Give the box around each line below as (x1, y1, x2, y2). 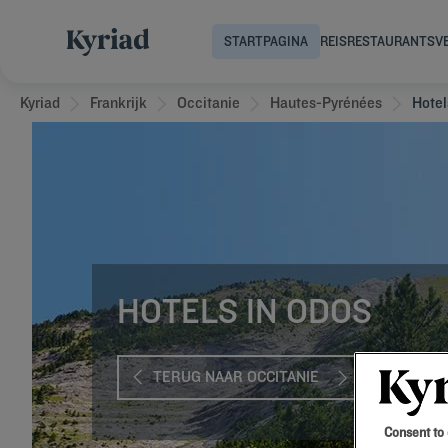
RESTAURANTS (347, 33, 435, 49)
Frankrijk (90, 93, 147, 112)
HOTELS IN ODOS (117, 289, 372, 332)
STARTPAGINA (224, 33, 308, 49)
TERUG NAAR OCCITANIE (153, 367, 319, 387)
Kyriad (20, 93, 60, 112)
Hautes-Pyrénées (270, 93, 382, 112)
